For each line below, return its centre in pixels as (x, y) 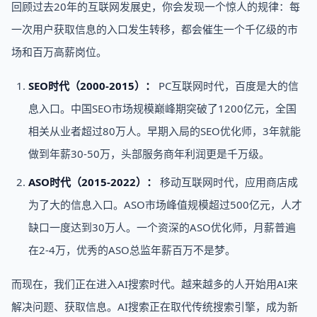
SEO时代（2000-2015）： (92, 86)
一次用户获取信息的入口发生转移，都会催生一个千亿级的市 (155, 29)
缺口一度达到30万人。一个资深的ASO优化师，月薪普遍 (162, 227)
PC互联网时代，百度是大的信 (227, 86)
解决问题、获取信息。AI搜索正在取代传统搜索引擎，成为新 (155, 306)
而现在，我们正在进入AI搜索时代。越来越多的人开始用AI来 (155, 284)
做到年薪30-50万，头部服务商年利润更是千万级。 (149, 154)
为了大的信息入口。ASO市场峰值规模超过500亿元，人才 (165, 204)
